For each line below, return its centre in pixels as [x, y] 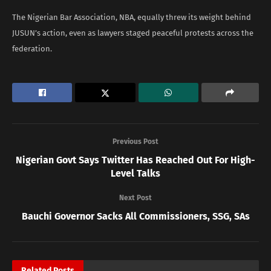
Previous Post [135, 141]
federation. [32, 48]
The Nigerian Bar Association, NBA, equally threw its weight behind [132, 17]
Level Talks [135, 173]
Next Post [135, 198]
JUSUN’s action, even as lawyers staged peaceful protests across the [133, 33]
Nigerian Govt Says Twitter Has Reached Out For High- [135, 160]
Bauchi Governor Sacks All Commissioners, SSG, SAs [135, 216]
